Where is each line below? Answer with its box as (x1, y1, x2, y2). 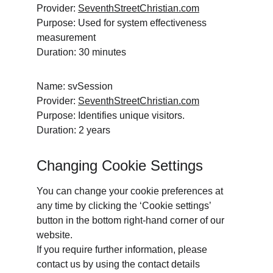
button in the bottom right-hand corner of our (37, 215, 227, 225)
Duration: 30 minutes (37, 47, 126, 57)
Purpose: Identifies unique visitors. (37, 110, 187, 121)
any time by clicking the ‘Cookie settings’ (37, 200, 213, 211)
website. (37, 230, 73, 240)
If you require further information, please (37, 244, 210, 255)
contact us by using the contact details (37, 259, 202, 269)
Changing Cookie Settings (37, 157, 203, 174)
